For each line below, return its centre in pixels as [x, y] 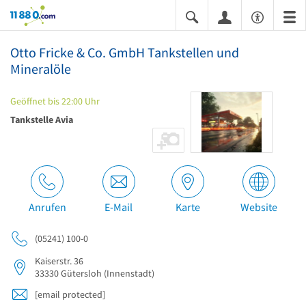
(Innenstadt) [128, 273]
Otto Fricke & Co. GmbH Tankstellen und [125, 52]
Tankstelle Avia [42, 120]
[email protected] [70, 294]
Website [259, 207]
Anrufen [47, 207]
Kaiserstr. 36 [59, 261]
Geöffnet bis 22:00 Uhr [55, 101]
